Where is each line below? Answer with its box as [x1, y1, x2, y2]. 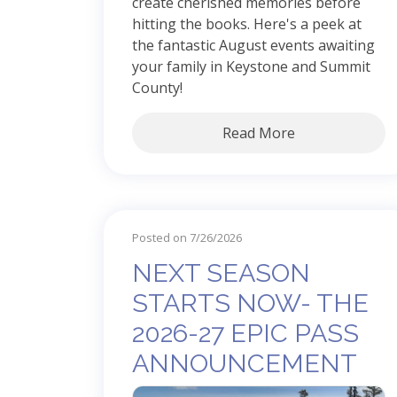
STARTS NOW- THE [132, 287, 369, 318]
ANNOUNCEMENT [132, 347, 357, 378]
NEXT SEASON [132, 257, 310, 288]
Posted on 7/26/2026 [132, 229, 242, 245]
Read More [222, 122, 295, 143]
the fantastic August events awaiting [132, 35, 375, 55]
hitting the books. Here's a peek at [132, 13, 362, 34]
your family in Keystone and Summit [132, 56, 370, 76]
